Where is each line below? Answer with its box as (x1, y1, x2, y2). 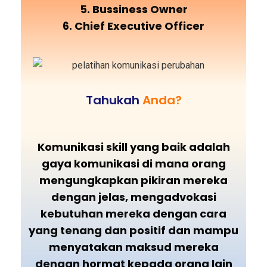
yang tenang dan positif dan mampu (29, 223, 238, 238)
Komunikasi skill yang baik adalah (37, 139, 230, 155)
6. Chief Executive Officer (63, 18, 204, 33)
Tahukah (85, 92, 142, 109)
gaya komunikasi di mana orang (41, 156, 226, 172)
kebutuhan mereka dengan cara (41, 206, 226, 222)
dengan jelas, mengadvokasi (51, 190, 216, 205)
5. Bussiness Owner (79, 1, 188, 17)
